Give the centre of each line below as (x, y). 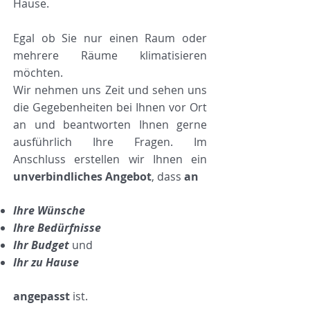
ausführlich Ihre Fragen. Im (110, 142)
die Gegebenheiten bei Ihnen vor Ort (110, 107)
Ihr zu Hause (46, 262)
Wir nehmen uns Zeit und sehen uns (110, 90)
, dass (168, 176)
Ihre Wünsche (49, 210)
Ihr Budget (41, 245)
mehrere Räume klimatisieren (110, 55)
